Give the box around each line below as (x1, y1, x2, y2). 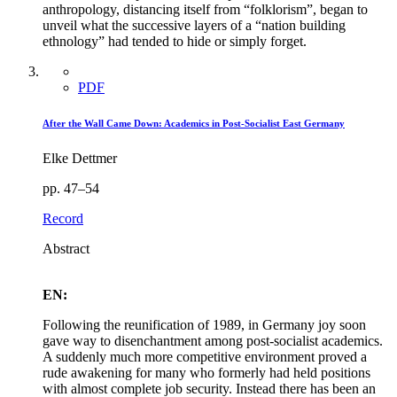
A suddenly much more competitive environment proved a (43, 348, 367, 364)
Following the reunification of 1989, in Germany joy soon (43, 316, 366, 332)
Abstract (43, 240, 90, 256)
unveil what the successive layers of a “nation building (43, 17, 346, 33)
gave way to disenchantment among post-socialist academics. (43, 332, 383, 348)
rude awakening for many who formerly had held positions (43, 364, 370, 380)
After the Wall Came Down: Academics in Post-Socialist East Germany (43, 117, 345, 128)
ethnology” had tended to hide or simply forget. (43, 33, 307, 49)
